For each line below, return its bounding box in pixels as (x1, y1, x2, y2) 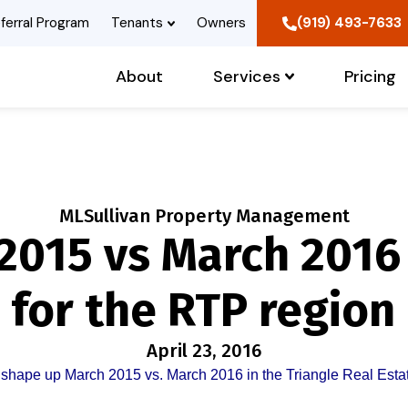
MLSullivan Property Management (58, 205, 350, 228)
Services (213, 66, 280, 88)
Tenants (111, 14, 163, 32)
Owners (197, 14, 246, 32)
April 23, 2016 (147, 340, 261, 362)
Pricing (344, 66, 396, 88)
